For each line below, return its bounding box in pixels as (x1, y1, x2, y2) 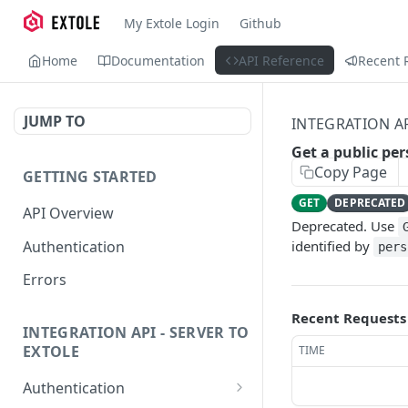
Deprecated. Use (291, 217, 398, 235)
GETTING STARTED (23, 167, 158, 187)
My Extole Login (123, 14, 219, 32)
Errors (23, 270, 66, 291)
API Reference (239, 51, 324, 69)
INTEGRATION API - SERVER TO (23, 322, 250, 343)
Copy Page (314, 162, 387, 182)
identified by (291, 237, 373, 255)
